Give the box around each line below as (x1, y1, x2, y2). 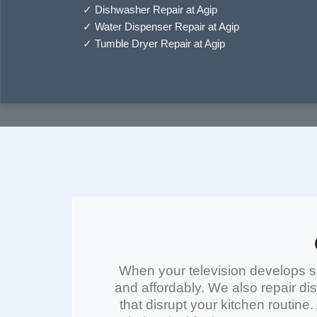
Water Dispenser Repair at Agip (95, 21, 239, 33)
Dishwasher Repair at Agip (95, 4, 217, 16)
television (189, 263, 246, 278)
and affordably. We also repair (115, 280, 299, 295)
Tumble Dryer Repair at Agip (95, 38, 225, 50)
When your (119, 263, 189, 278)
